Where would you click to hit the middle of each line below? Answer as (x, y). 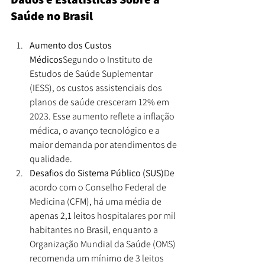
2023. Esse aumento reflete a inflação (103, 116)
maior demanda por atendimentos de (104, 144)
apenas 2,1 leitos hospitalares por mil (104, 215)
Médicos (46, 59)
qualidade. (51, 159)
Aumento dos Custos (72, 45)
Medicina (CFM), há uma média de (96, 201)
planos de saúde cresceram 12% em (100, 102)
